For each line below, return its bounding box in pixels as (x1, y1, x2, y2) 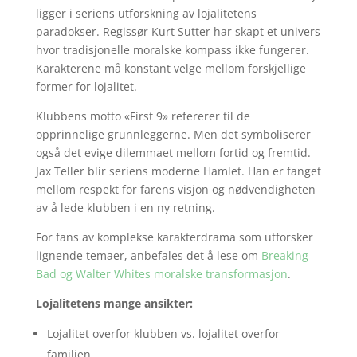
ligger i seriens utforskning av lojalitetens (35, 6, 257, 21)
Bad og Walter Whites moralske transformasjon (35, 266, 288, 281)
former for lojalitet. (35, 79, 137, 94)
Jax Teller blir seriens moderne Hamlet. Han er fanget (35, 163, 321, 178)
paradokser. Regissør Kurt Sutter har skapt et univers (35, 24, 320, 39)
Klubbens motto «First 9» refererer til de (35, 108, 250, 124)
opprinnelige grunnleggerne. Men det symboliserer (35, 127, 311, 142)
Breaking (261, 248, 308, 263)
